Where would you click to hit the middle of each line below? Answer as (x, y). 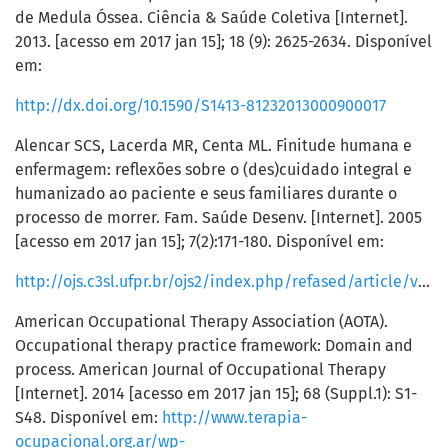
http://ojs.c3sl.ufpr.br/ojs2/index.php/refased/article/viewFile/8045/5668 (424, 282)
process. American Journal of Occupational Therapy (200, 370)
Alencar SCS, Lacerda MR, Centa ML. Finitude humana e (213, 146)
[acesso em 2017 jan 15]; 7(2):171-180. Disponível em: (199, 242)
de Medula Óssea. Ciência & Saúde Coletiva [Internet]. (211, 18)
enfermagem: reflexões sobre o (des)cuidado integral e (213, 170)
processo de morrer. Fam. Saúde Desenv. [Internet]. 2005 (218, 218)
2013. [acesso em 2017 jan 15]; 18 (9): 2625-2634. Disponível (223, 42)
